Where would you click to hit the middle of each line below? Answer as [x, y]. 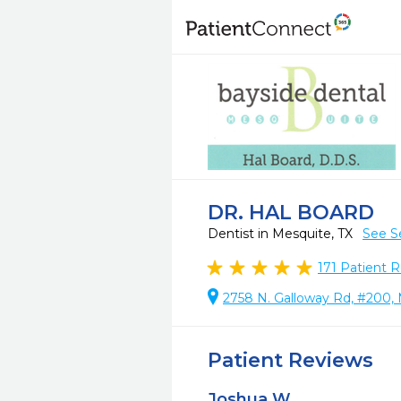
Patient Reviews [290, 360]
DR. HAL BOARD [291, 213]
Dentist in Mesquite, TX [282, 234]
